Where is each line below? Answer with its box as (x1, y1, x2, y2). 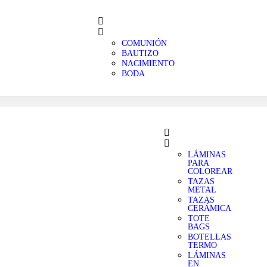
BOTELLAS (187, 232, 231, 241)
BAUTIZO (121, 49, 159, 58)
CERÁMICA (187, 204, 231, 213)
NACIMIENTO (121, 59, 175, 68)
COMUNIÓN (121, 39, 167, 48)
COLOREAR (187, 167, 232, 176)
